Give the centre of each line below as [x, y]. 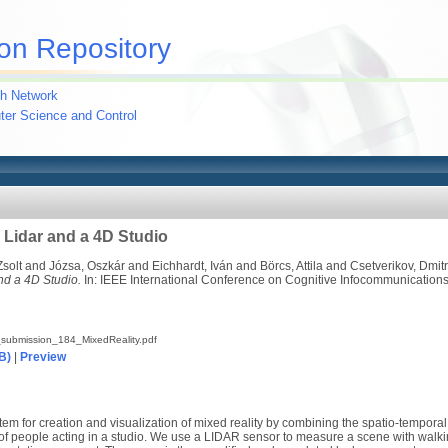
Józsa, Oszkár [87, 266]
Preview [43, 357]
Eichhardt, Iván [192, 266]
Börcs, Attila [291, 266]
